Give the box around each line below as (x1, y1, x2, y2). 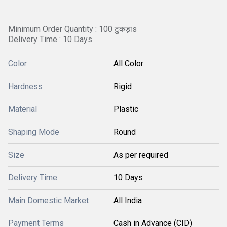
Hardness (8, 82, 43, 91)
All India (113, 196, 142, 205)
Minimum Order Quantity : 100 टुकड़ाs (8, 24, 137, 34)
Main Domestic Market (8, 196, 89, 205)
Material (8, 104, 37, 114)
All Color (113, 59, 143, 68)
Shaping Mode (8, 127, 59, 137)
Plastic (113, 104, 138, 114)
